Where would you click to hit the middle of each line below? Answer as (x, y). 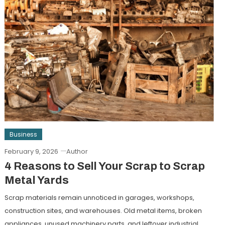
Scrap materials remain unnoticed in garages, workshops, (99, 197)
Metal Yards (36, 180)
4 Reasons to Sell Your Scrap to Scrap (104, 166)
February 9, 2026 (31, 151)
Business (23, 134)
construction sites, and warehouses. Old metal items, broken (103, 210)
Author (77, 151)
